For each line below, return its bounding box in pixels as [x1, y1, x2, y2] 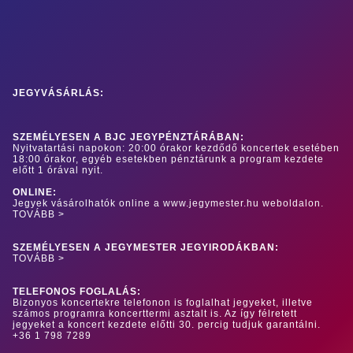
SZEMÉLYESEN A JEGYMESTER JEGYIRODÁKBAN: [13, 241, 279, 253]
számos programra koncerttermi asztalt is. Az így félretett [13, 307, 297, 319]
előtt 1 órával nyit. [13, 164, 103, 176]
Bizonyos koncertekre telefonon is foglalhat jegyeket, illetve [13, 296, 313, 308]
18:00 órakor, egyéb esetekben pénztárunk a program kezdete [13, 153, 324, 165]
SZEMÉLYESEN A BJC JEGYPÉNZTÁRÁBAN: [13, 131, 244, 143]
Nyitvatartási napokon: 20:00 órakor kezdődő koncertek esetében [13, 142, 340, 154]
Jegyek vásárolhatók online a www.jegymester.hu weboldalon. [13, 197, 324, 209]
